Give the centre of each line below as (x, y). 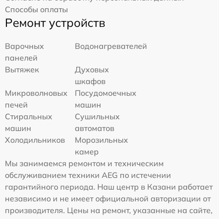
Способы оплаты (36, 9)
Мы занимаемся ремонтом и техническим (84, 163)
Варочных (24, 46)
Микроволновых (36, 93)
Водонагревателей (111, 46)
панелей (21, 57)
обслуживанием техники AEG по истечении (88, 175)
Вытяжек (22, 69)
